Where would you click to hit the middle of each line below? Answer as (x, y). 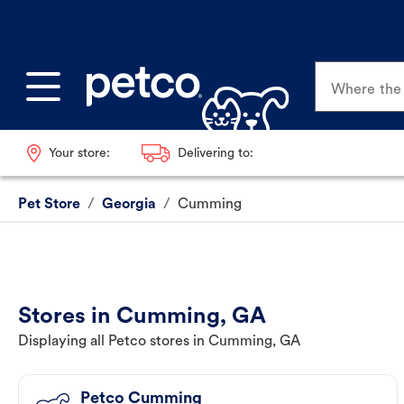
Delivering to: (215, 153)
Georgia (129, 205)
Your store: (79, 153)
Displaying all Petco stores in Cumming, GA (159, 342)
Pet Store (49, 205)
